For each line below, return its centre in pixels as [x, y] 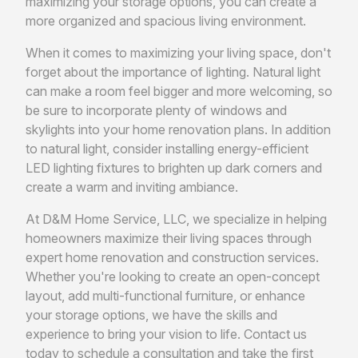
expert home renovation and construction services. [172, 257]
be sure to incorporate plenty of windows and [156, 110]
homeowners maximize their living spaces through [169, 238]
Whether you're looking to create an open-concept [173, 276]
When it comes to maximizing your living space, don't [178, 52]
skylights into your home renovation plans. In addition [178, 129]
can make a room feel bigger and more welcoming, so [179, 91]
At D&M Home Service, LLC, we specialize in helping [176, 219]
